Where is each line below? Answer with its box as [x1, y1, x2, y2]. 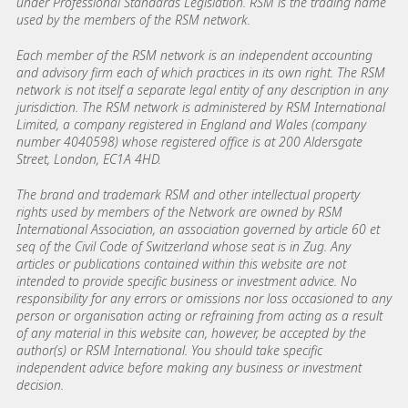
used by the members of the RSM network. [16, 10, 250, 28]
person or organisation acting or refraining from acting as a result [16, 306, 382, 324]
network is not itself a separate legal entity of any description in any [16, 80, 388, 98]
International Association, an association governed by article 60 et [16, 219, 380, 238]
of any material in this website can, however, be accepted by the [16, 323, 366, 342]
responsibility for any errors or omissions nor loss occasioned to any [16, 289, 392, 307]
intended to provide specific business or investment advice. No [16, 271, 357, 290]
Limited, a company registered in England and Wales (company [16, 115, 366, 133]
